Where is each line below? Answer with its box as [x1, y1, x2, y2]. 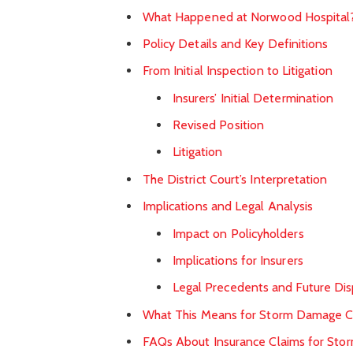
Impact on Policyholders [172, 225, 304, 241]
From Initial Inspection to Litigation [142, 62, 333, 78]
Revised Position [172, 117, 265, 132]
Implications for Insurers [172, 253, 303, 268]
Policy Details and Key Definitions [142, 35, 329, 51]
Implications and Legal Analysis [142, 198, 314, 214]
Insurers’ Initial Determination [172, 90, 334, 106]
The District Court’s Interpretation [142, 171, 328, 187]
